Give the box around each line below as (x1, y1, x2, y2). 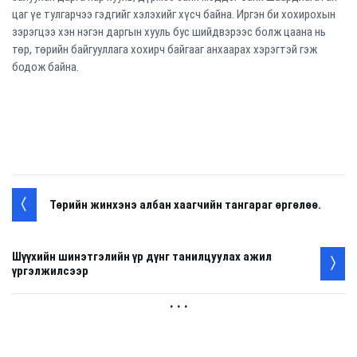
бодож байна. (12, 60, 79, 75)
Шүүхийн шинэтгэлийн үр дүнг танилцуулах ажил (12, 249, 272, 265)
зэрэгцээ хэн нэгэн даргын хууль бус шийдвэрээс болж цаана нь (12, 25, 326, 40)
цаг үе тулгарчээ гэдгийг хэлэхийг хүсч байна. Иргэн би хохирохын (12, 7, 335, 22)
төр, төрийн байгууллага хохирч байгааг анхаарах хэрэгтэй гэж (12, 42, 317, 57)
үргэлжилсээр (12, 264, 88, 279)
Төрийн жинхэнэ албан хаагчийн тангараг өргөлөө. (49, 198, 321, 213)
